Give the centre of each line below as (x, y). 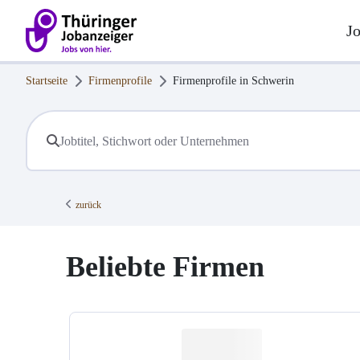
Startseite (47, 81)
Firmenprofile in (212, 81)
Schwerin (273, 81)
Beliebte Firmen (165, 267)
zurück (88, 205)
